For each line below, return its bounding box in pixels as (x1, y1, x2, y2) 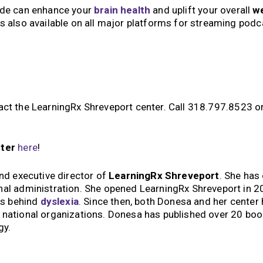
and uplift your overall (150, 4, 253, 16)
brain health (94, 4, 151, 16)
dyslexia (40, 195, 79, 207)
